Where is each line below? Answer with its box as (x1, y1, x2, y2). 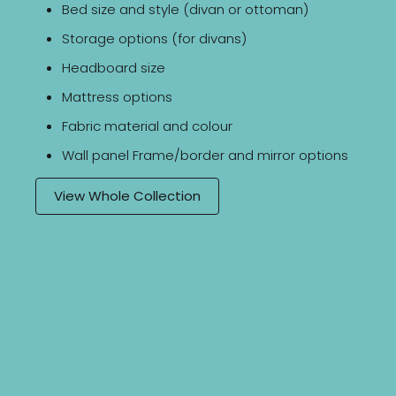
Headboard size (62, 58, 165, 78)
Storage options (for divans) (62, 29, 247, 49)
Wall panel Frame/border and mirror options (62, 146, 348, 165)
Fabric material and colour (62, 117, 232, 136)
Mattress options (62, 88, 172, 107)
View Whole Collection (54, 187, 201, 206)
